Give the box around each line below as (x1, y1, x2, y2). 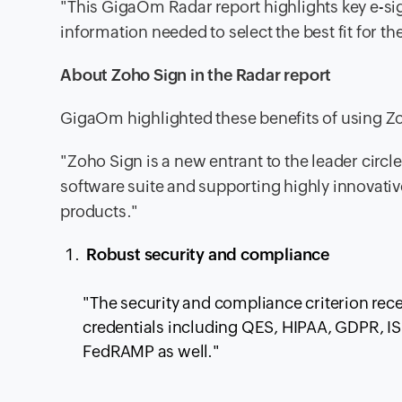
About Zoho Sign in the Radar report (60, 66, 332, 85)
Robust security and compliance (83, 245, 333, 265)
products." (60, 202, 139, 222)
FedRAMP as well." (83, 342, 220, 362)
